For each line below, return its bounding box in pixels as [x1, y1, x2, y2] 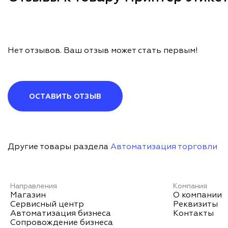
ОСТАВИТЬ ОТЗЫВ [29, 93, 101, 101]
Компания [173, 183, 207, 190]
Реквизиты [173, 201, 218, 209]
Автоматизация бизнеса [10, 210, 111, 218]
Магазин [10, 191, 46, 200]
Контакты [173, 210, 214, 218]
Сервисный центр [10, 201, 84, 209]
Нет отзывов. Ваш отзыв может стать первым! [8, 47, 198, 55]
